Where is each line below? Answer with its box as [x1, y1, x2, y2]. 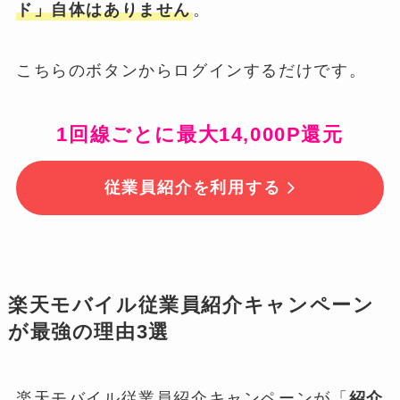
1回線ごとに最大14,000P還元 [56, 122, 344, 146]
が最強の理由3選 [7, 321, 170, 344]
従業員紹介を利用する [104, 179, 281, 197]
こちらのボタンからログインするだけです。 [15, 61, 367, 79]
